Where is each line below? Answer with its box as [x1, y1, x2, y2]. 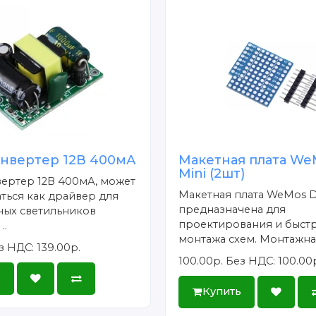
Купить [202, 285, 241, 298]
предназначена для [178, 202, 286, 216]
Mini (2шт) [178, 165, 245, 181]
